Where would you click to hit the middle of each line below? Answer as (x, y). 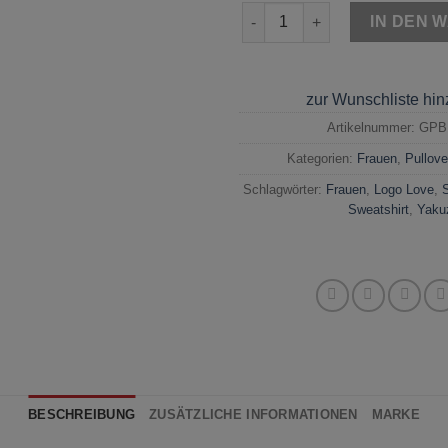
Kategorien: (322, 159)
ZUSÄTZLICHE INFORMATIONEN (253, 415)
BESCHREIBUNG (82, 415)
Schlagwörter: (284, 190)
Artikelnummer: (372, 128)
